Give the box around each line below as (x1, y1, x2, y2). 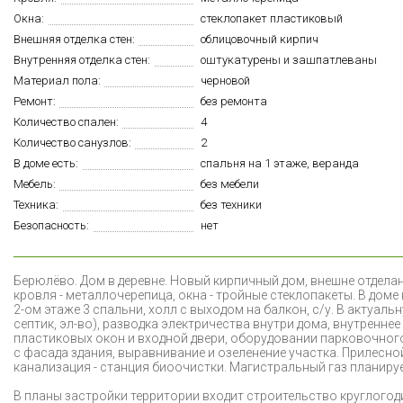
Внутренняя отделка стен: (13, 52, 150, 67)
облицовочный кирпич (201, 31, 318, 46)
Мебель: (13, 176, 56, 191)
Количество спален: (13, 114, 119, 129)
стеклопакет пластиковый (201, 11, 343, 25)
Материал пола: (13, 73, 101, 87)
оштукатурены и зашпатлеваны (201, 52, 377, 67)
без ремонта (201, 94, 267, 108)
